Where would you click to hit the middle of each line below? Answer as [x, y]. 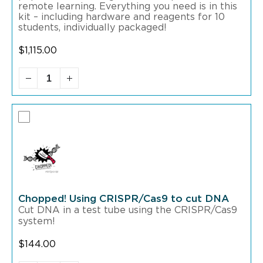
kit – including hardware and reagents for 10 [122, 17]
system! [37, 222]
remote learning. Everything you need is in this [128, 7]
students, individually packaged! [92, 28]
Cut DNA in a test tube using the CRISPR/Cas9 [128, 210]
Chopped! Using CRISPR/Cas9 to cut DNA [124, 199]
